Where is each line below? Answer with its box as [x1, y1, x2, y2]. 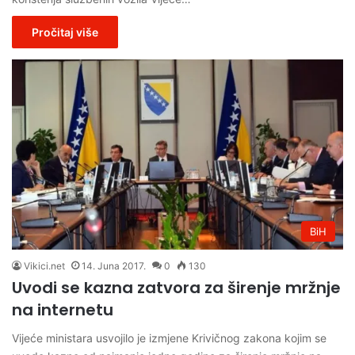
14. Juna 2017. [82, 260, 146, 273]
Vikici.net [24, 260, 65, 273]
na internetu [12, 299, 113, 322]
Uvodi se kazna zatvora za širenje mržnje [12, 277, 341, 300]
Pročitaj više [32, 25, 98, 39]
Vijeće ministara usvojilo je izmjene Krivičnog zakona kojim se [12, 331, 326, 345]
